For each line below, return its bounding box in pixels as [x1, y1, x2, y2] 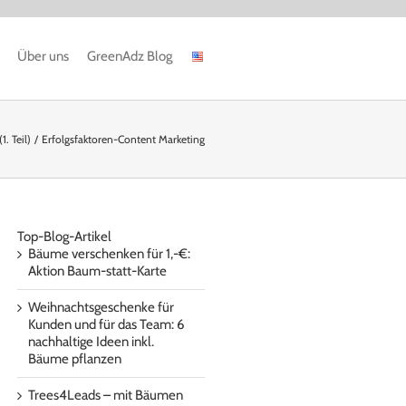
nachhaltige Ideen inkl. [28, 333, 154, 350]
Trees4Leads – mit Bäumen [28, 387, 183, 403]
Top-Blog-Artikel [17, 228, 111, 245]
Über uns [17, 47, 69, 64]
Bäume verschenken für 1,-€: [28, 246, 190, 262]
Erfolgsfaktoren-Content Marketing [42, 132, 205, 146]
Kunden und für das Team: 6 [28, 316, 185, 333]
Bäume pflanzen [28, 351, 121, 367]
